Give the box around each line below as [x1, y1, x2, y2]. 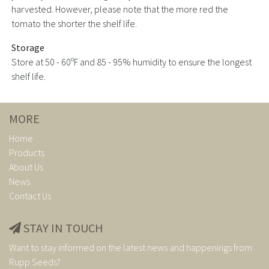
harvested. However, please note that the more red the [11, 2, 228, 15]
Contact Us [9, 189, 51, 202]
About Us [9, 160, 43, 173]
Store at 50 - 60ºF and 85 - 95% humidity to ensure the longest [11, 55, 252, 68]
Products [9, 146, 44, 159]
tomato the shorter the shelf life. [11, 17, 137, 29]
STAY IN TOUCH [21, 220, 103, 235]
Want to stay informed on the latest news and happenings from [9, 241, 252, 253]
